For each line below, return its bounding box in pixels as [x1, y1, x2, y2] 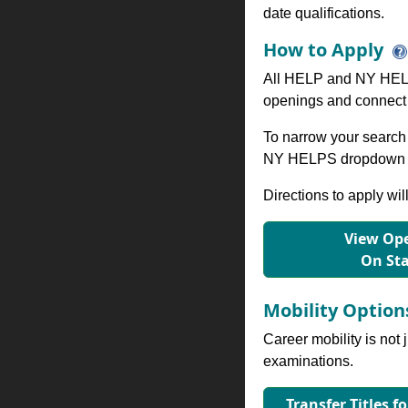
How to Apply [262, 37, 383, 62]
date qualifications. [262, 5, 384, 21]
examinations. [262, 353, 353, 369]
